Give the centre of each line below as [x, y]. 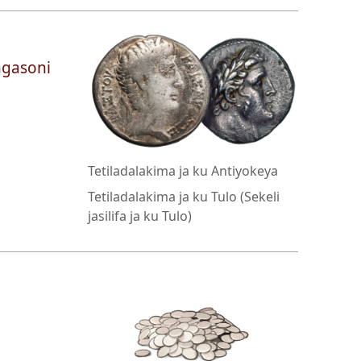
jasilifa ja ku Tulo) [140, 216]
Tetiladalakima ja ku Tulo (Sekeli [184, 197]
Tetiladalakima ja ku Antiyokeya [183, 171]
